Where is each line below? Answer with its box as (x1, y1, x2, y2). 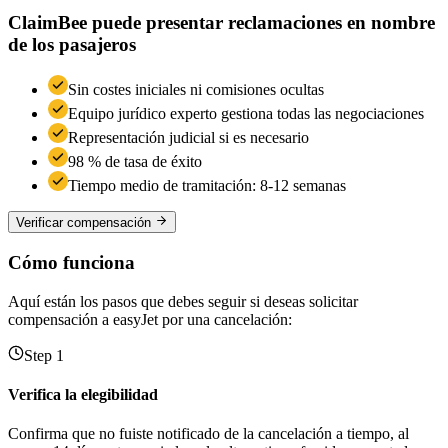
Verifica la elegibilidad (8, 386, 158, 404)
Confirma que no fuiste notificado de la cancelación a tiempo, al (8, 425, 409, 443)
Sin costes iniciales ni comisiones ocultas (68, 81, 324, 99)
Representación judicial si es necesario (68, 129, 309, 147)
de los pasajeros (8, 34, 136, 56)
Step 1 (24, 346, 64, 364)
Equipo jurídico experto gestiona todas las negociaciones (68, 105, 424, 123)
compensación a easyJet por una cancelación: (8, 310, 292, 328)
